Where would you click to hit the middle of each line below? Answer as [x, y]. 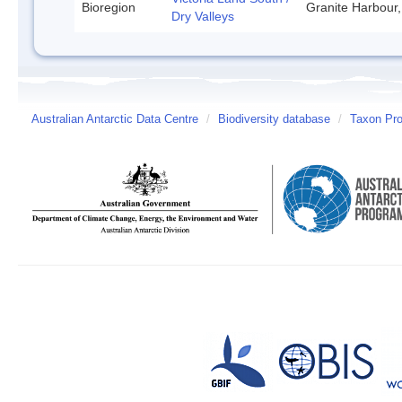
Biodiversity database [274, 119]
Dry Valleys [203, 16]
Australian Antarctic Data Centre [115, 119]
